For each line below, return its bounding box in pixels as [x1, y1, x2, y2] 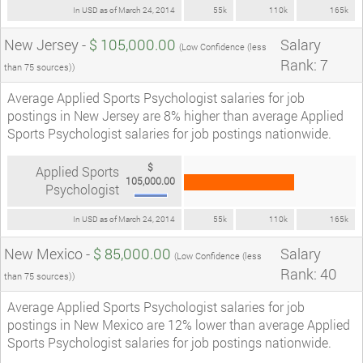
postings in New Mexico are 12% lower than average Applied [7, 315, 350, 333]
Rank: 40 [280, 263, 337, 284]
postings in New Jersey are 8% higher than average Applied [7, 106, 344, 124]
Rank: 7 [280, 54, 328, 75]
